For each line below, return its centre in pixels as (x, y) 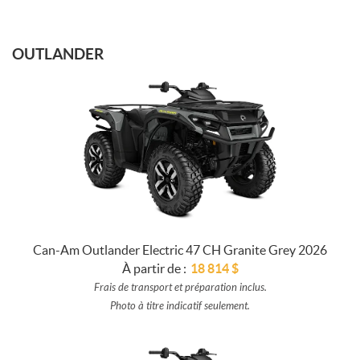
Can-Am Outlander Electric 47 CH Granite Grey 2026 (180, 250)
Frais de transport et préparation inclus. (180, 287)
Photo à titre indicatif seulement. (180, 306)
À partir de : (154, 268)
